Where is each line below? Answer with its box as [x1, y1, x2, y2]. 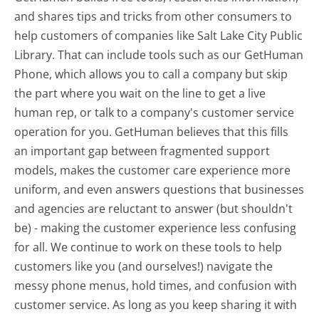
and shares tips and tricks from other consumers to [14, 8, 293, 24]
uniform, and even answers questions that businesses [14, 181, 305, 197]
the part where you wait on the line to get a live [14, 85, 266, 101]
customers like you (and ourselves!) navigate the [14, 258, 273, 274]
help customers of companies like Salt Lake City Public [14, 27, 303, 43]
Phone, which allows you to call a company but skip [14, 66, 288, 82]
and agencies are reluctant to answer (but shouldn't [14, 200, 293, 216]
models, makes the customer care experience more [14, 162, 291, 178]
